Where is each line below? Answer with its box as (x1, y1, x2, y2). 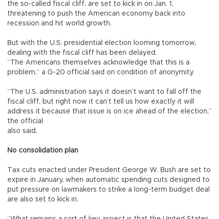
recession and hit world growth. (7, 20, 111, 27)
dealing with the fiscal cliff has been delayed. (7, 49, 157, 56)
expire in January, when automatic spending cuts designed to (7, 176, 210, 183)
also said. (7, 127, 37, 134)
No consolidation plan (7, 147, 78, 154)
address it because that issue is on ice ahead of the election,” (7, 108, 212, 115)
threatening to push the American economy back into (7, 10, 185, 17)
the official (7, 117, 43, 125)
